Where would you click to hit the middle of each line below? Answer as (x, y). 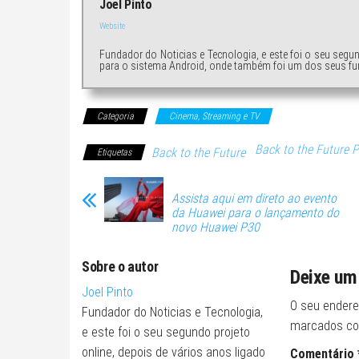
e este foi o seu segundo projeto (166, 333)
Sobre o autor (120, 267)
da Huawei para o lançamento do (255, 213)
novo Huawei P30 (216, 228)
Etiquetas (114, 153)
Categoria (115, 117)
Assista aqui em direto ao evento (254, 199)
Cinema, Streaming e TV (214, 117)
